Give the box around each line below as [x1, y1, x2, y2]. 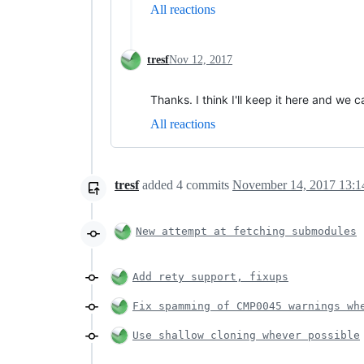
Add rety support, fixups [132, 270, 288, 283]
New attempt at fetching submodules [136, 224, 357, 237]
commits [183, 177, 232, 192]
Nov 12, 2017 [169, 53, 232, 66]
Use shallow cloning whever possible [132, 328, 360, 341]
